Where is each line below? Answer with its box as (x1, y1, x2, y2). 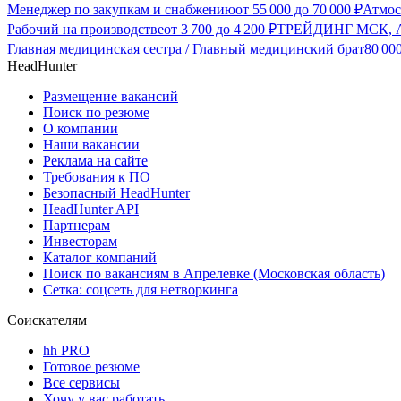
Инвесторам (43, 234, 117, 250)
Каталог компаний (43, 250, 157, 266)
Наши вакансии (43, 137, 140, 153)
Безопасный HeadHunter (43, 185, 190, 201)
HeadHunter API (43, 201, 139, 218)
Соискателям (7, 312, 87, 328)
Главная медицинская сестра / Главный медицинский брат (7, 41, 364, 57)
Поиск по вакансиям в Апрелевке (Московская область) (43, 266, 385, 282)
